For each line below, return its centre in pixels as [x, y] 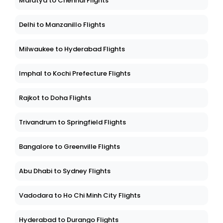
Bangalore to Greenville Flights [69, 147]
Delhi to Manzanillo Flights [62, 25]
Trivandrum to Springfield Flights [72, 122]
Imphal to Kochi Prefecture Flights [75, 74]
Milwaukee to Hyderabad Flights [72, 49]
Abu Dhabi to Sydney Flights [65, 171]
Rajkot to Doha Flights [55, 98]
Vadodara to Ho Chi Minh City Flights [80, 196]
